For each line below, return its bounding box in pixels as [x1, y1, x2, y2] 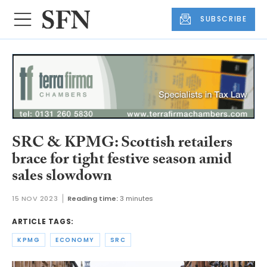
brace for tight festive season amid [12, 147, 232, 174]
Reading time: [67, 194, 119, 204]
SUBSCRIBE [200, 14, 247, 24]
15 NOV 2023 [12, 194, 58, 204]
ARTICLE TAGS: [12, 216, 74, 227]
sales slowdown [12, 164, 112, 191]
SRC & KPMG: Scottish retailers [12, 131, 232, 157]
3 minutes [120, 194, 154, 204]
